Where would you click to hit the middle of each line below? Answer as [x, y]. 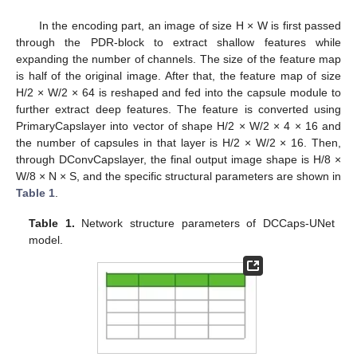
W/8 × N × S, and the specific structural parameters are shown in [178, 176]
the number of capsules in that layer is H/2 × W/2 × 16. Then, [178, 142]
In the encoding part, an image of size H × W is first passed [190, 25]
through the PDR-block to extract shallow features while [178, 42]
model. [46, 239]
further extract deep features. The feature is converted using [178, 109]
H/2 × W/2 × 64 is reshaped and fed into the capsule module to [178, 92]
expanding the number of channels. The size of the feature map [178, 59]
